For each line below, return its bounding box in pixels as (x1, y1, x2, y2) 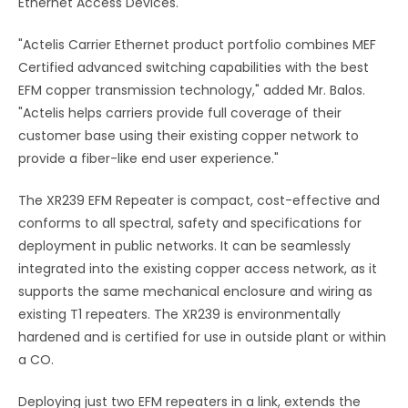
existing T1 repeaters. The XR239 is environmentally (18, 305, 341, 324)
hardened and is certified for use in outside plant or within (18, 328, 386, 347)
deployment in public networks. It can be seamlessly (18, 237, 351, 256)
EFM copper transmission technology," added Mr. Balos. (18, 81, 365, 100)
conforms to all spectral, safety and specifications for (18, 214, 362, 233)
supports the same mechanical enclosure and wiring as (18, 282, 372, 301)
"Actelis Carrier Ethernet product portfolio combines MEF (18, 36, 376, 55)
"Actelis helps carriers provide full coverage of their (18, 104, 342, 123)
